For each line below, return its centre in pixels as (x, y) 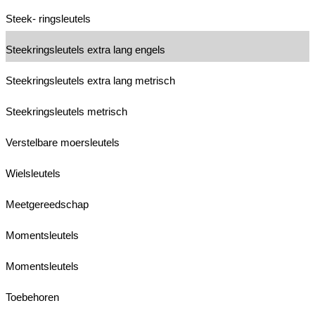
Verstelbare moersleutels (63, 142)
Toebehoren (32, 297)
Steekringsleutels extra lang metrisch (90, 80)
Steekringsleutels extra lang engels (85, 49)
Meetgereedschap (47, 204)
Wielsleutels (33, 173)
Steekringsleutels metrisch (66, 111)
